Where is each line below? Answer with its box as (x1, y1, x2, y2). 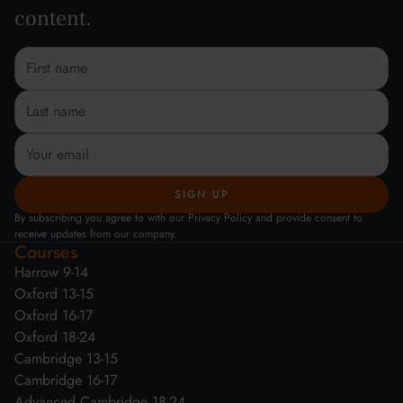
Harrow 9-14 (14, 261, 88, 282)
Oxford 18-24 (14, 326, 95, 347)
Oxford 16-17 (14, 304, 93, 326)
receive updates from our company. (14, 225, 177, 242)
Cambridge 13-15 (14, 347, 118, 369)
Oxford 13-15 (14, 282, 94, 304)
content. (14, 4, 92, 32)
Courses (14, 238, 77, 265)
